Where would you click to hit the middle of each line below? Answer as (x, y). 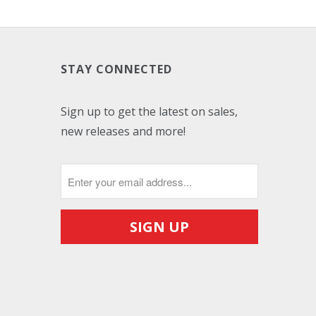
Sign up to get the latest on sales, (149, 111)
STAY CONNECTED (116, 69)
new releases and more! (123, 131)
